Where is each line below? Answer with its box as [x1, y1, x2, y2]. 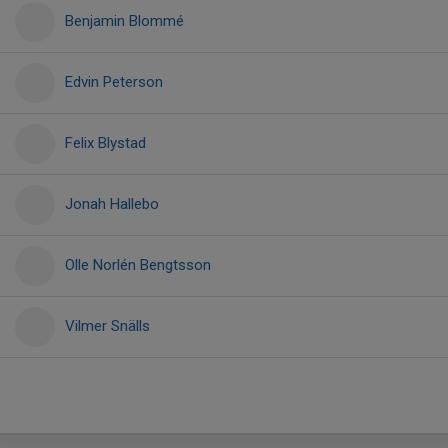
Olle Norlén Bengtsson [65, 256, 211, 274]
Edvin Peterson [65, 73, 163, 91]
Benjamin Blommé [65, 12, 184, 30]
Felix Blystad [65, 134, 146, 152]
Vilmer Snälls [65, 317, 150, 335]
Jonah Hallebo [65, 195, 159, 213]
